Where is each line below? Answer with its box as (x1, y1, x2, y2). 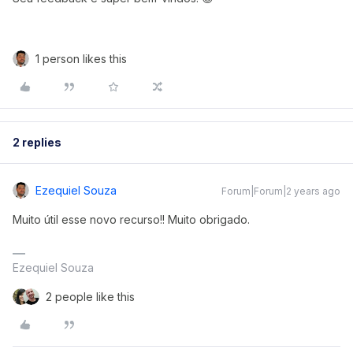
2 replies (13, 136, 61, 150)
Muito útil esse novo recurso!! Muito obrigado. (13, 213, 250, 227)
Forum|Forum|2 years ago (221, 185, 340, 198)
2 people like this (46, 290, 135, 304)
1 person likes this (35, 52, 127, 66)
